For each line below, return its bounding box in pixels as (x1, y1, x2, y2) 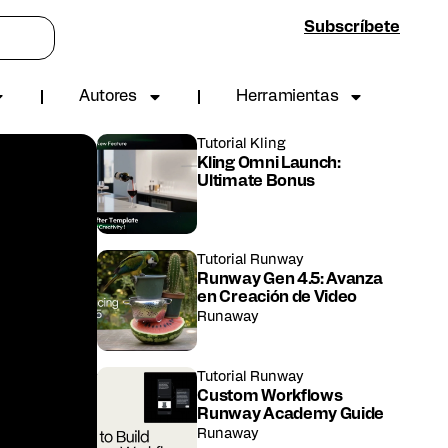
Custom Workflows (197, 388, 343, 405)
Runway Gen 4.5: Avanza (197, 272, 383, 289)
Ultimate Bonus (197, 174, 315, 190)
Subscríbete (304, 20, 400, 36)
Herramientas (236, 89, 339, 105)
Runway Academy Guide (197, 406, 385, 423)
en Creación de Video (197, 290, 358, 307)
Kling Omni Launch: (197, 156, 341, 172)
